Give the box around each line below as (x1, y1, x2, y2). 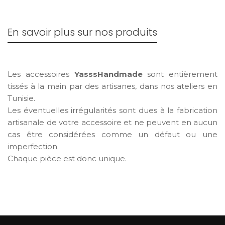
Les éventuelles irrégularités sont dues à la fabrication (8, 105, 217, 116)
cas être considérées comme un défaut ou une (8, 130, 217, 140)
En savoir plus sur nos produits (8, 25, 157, 40)
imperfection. (8, 142, 59, 152)
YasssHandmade (74, 69, 143, 79)
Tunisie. (8, 93, 35, 103)
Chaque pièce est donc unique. (8, 154, 127, 164)
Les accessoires (8, 69, 74, 79)
